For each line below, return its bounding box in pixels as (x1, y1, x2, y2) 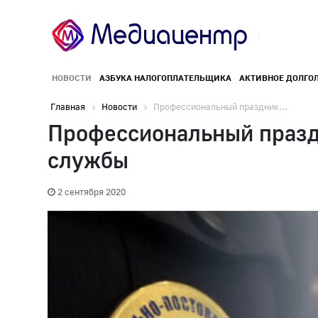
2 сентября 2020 (57, 186, 126, 198)
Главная (50, 101, 85, 113)
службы (48, 146, 128, 174)
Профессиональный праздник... (153, 101, 287, 113)
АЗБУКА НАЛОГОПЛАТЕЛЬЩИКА (99, 72, 231, 84)
